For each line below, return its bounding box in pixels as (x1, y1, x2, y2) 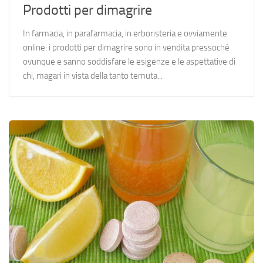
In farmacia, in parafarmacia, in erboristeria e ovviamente (23, 28, 227, 39)
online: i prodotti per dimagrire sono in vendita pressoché (23, 42, 230, 53)
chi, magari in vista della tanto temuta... (23, 70, 163, 81)
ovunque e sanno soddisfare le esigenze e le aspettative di (23, 56, 235, 67)
